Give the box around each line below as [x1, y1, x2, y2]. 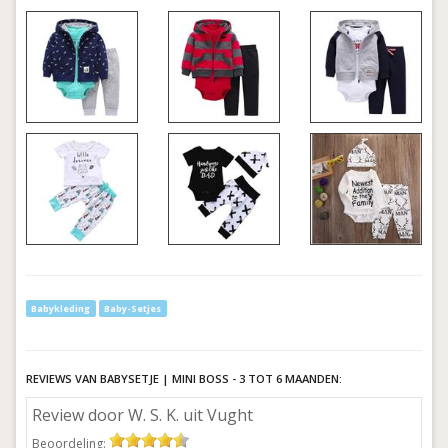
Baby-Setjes [104, 301, 162, 315]
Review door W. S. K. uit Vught [32, 403, 253, 426]
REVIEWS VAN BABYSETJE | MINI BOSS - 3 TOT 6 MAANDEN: [26, 370, 342, 386]
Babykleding [31, 301, 91, 315]
